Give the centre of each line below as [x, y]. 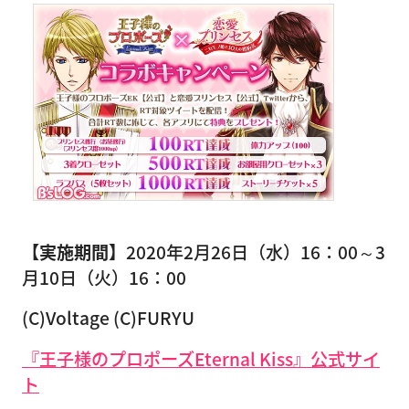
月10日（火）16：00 [104, 277]
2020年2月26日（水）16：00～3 [256, 252]
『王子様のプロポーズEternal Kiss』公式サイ [201, 359]
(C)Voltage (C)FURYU [108, 318]
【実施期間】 [74, 252]
